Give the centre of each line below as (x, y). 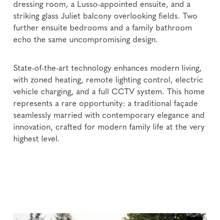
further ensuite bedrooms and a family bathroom (103, 28)
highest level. (37, 139)
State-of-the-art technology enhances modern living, (108, 69)
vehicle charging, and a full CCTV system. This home (109, 92)
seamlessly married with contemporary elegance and (109, 116)
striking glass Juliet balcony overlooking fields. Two (106, 16)
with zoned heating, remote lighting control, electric (109, 80)
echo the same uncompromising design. (86, 40)
